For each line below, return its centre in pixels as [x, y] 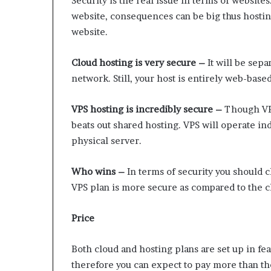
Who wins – [98, 171]
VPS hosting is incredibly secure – [147, 109]
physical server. [106, 140]
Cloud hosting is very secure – [138, 62]
